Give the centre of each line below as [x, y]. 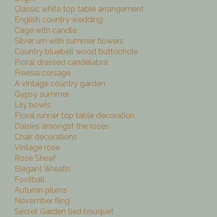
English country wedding [59, 20]
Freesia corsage [43, 73]
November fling [42, 201]
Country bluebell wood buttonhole [76, 52]
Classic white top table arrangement [79, 9]
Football [30, 180]
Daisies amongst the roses [62, 126]
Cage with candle [46, 31]
